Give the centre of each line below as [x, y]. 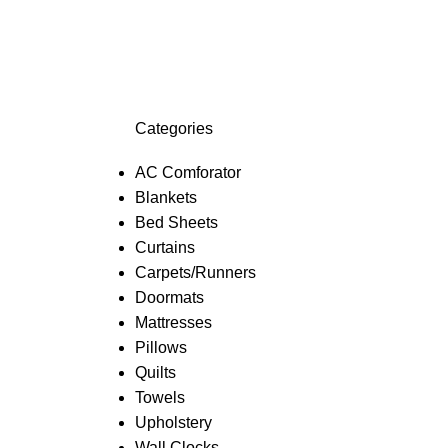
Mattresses [173, 322]
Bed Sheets [176, 222]
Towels [159, 397]
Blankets [165, 197]
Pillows [160, 347]
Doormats [169, 297]
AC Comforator [187, 172]
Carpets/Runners [195, 272]
